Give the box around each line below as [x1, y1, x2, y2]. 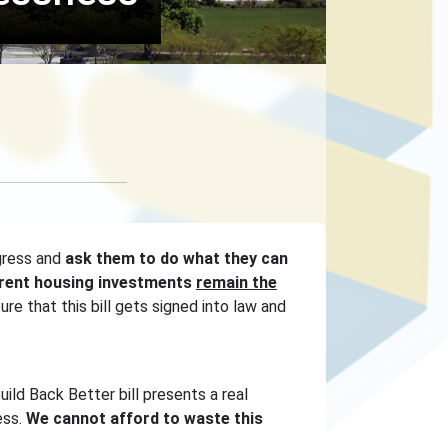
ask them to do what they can [65, 249, 288, 268]
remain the [196, 273, 277, 292]
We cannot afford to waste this [26, 409, 263, 428]
